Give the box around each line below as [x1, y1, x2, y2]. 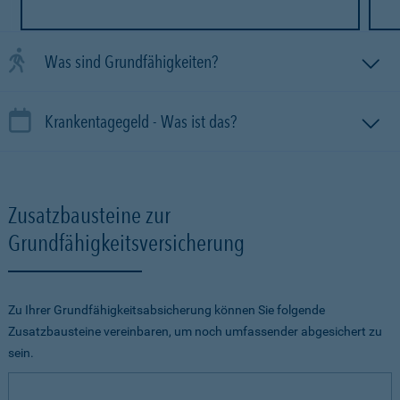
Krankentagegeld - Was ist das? [161, 111, 237, 132]
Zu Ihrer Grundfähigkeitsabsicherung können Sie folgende [8, 303, 325, 317]
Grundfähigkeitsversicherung [8, 229, 245, 256]
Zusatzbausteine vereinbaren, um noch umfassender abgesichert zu [8, 324, 382, 338]
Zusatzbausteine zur [8, 201, 171, 229]
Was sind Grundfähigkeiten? [45, 51, 218, 72]
